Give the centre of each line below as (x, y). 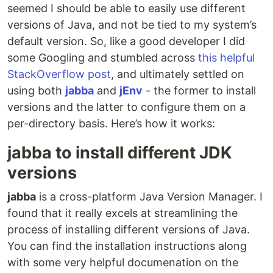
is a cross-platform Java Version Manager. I (149, 197)
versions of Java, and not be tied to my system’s (132, 25)
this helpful (226, 58)
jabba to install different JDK (120, 153)
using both (36, 90)
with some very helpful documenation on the (123, 262)
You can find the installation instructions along (127, 246)
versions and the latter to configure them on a (126, 107)
